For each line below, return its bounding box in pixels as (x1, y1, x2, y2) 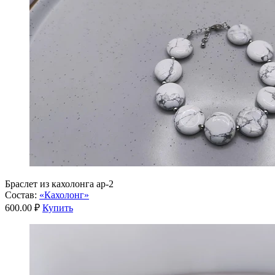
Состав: (5, 189, 37, 200)
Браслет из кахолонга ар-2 (5, 178, 114, 189)
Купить (42, 202, 73, 213)
